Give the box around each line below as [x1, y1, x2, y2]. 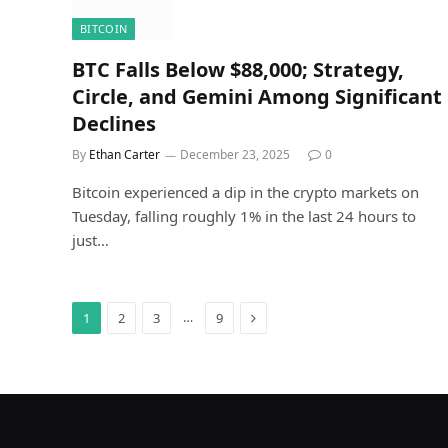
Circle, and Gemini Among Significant [72, 82, 442, 110]
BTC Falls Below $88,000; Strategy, [72, 55, 404, 83]
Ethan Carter [89, 145, 160, 163]
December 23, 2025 [180, 145, 290, 163]
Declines [72, 109, 156, 137]
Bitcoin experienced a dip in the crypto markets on [72, 181, 419, 202]
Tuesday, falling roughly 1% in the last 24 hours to [72, 205, 416, 226]
